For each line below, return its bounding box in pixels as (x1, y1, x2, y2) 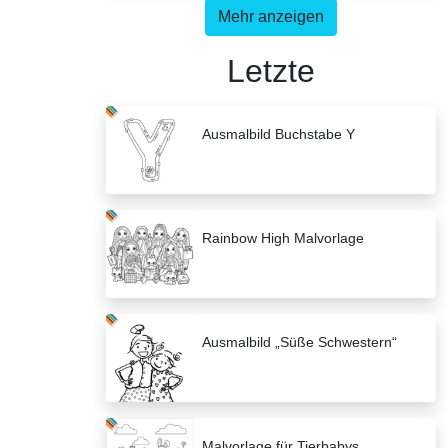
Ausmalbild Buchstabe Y (202, 126, 355, 143)
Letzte (227, 53, 315, 90)
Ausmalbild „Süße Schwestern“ (202, 334, 397, 351)
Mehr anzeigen (218, 8, 324, 26)
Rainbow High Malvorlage (202, 230, 364, 247)
